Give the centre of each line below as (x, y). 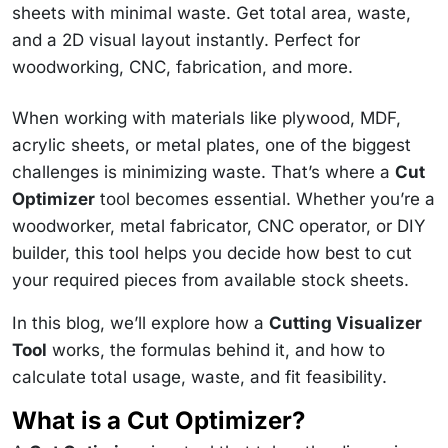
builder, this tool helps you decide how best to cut (212, 252)
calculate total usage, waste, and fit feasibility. (199, 376)
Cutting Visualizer (345, 322)
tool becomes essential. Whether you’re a (265, 198)
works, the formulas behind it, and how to (216, 349)
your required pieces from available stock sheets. (210, 279)
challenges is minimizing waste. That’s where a (203, 171)
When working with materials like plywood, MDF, (206, 117)
